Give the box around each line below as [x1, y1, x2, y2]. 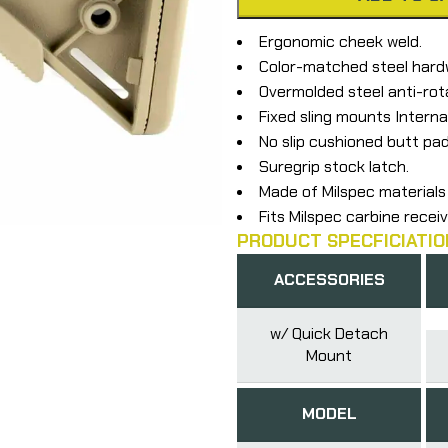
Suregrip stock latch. [258, 155, 409, 177]
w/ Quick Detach [270, 322, 389, 344]
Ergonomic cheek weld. [258, 30, 422, 52]
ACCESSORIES [273, 268, 385, 290]
